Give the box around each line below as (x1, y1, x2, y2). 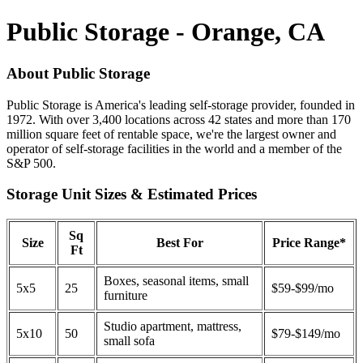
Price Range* (272, 236, 346, 250)
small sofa (104, 334, 155, 348)
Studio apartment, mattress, (104, 319, 241, 334)
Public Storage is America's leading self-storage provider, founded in (6, 97, 355, 112)
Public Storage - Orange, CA (6, 17, 325, 47)
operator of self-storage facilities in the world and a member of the (6, 141, 342, 156)
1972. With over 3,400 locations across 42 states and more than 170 (6, 112, 351, 126)
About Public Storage (6, 64, 150, 82)
